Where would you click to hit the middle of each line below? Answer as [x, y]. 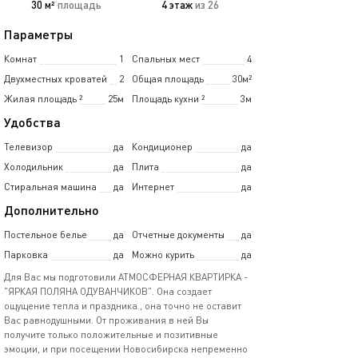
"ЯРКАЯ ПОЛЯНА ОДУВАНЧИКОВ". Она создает [108, 291]
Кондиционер [162, 147]
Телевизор [28, 147]
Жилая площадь [40, 99]
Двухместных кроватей [56, 79]
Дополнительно [52, 210]
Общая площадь [168, 79]
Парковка [26, 255]
